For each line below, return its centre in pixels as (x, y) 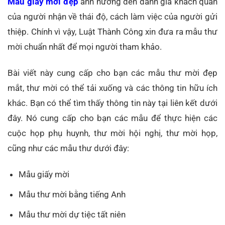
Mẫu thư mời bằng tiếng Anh (72, 194)
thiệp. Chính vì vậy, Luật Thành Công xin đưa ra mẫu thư (113, 31)
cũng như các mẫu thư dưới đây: (68, 148)
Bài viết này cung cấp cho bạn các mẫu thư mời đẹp (113, 73)
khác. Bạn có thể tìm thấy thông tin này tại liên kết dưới (113, 103)
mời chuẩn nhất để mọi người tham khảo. (85, 46)
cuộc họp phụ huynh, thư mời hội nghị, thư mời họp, (113, 133)
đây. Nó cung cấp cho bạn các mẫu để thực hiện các (113, 118)
